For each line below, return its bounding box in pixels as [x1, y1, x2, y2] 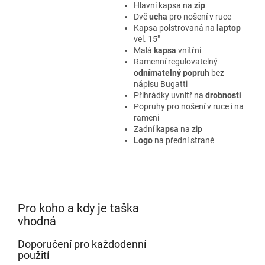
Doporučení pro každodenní [18, 238, 146, 250]
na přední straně [152, 135, 214, 145]
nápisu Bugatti [133, 79, 188, 89]
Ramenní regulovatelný [133, 57, 218, 66]
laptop [216, 23, 241, 33]
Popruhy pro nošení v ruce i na [133, 102, 244, 111]
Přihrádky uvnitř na [133, 91, 205, 100]
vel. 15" [133, 34, 160, 44]
